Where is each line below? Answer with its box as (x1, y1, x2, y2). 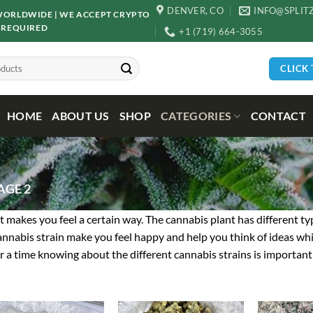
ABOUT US (52, 109, 110, 122)
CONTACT (250, 109, 307, 122)
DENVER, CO (167, 5, 224, 16)
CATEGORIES (161, 109, 232, 122)
